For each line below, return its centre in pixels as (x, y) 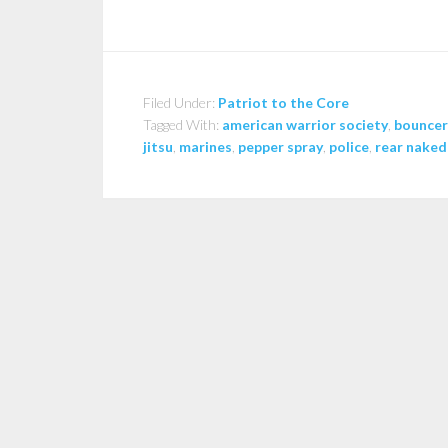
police (349, 147)
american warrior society (305, 125)
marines (205, 147)
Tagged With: (182, 125)
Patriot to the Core (283, 103)
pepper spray (280, 147)
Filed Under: (180, 103)
